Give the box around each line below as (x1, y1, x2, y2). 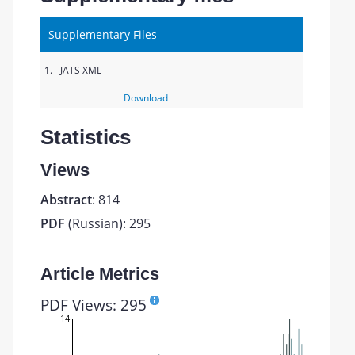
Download (123, 91, 168, 105)
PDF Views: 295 (40, 294, 147, 315)
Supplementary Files (48, 27, 158, 42)
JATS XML (60, 63, 102, 77)
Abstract (40, 191, 93, 208)
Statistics (40, 125, 132, 149)
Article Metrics (40, 264, 160, 284)
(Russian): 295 (65, 215, 151, 232)
